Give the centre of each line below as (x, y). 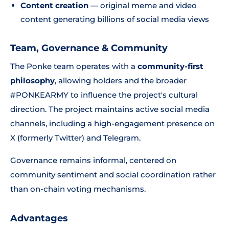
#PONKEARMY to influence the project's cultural (104, 95)
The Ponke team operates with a (74, 66)
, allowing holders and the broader (121, 81)
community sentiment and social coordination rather (113, 175)
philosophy (32, 81)
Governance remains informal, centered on (93, 160)
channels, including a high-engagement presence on (112, 123)
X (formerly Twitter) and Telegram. (75, 138)
